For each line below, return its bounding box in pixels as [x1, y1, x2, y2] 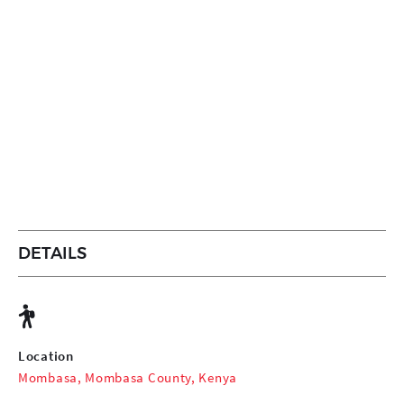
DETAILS [18, 243, 87, 263]
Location [18, 346, 74, 364]
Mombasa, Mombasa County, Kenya [18, 368, 237, 386]
